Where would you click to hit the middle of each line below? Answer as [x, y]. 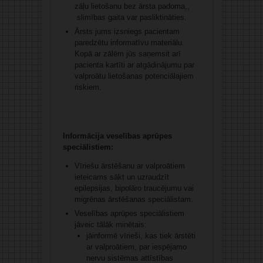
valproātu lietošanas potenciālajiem [134, 76]
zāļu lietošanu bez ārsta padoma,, [132, 6]
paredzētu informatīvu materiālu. [129, 43]
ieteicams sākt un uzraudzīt [122, 177]
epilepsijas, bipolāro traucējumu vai [134, 188]
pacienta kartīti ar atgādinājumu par [134, 65]
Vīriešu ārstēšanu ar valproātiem [129, 166]
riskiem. [88, 87]
